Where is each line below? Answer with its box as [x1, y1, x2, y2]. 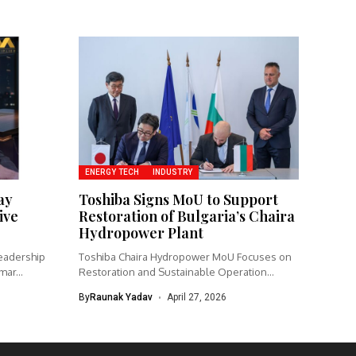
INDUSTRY [152, 168, 193, 177]
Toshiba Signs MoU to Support [78, 190, 278, 210]
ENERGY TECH [84, 168, 140, 177]
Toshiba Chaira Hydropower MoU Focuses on [78, 250, 292, 264]
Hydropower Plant [78, 223, 203, 243]
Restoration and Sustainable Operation [78, 265, 267, 279]
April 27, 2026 [167, 292, 226, 304]
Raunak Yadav [89, 292, 153, 304]
